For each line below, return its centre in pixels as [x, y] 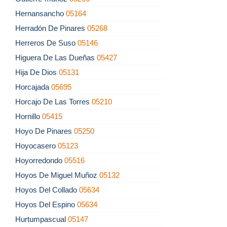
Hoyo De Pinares [45, 131]
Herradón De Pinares [51, 28]
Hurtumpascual [42, 219]
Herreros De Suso [46, 43]
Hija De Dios [37, 72]
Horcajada [33, 87]
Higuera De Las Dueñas [56, 58]
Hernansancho [41, 14]
